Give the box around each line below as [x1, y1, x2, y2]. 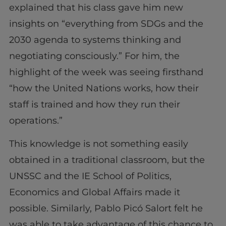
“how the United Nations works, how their [9, 82, 199, 94]
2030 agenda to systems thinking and [9, 34, 181, 45]
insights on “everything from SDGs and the [9, 18, 203, 29]
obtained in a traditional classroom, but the [9, 154, 205, 165]
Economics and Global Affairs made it [9, 186, 180, 198]
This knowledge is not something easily [9, 138, 188, 149]
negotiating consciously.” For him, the [9, 50, 180, 62]
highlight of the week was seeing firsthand [9, 66, 203, 78]
